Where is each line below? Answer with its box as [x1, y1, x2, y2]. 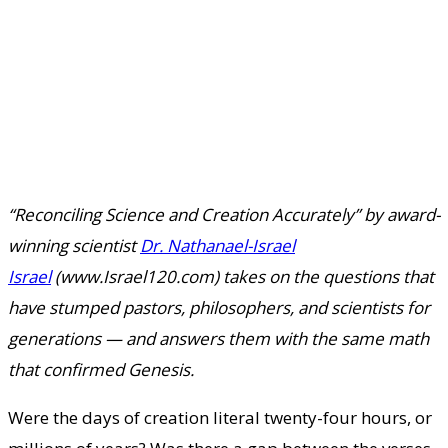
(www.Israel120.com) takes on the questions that [51, 264, 434, 288]
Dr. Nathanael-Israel [140, 233, 295, 257]
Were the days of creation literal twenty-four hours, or [8, 405, 432, 429]
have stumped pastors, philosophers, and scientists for [8, 295, 430, 319]
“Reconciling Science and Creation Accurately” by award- [8, 202, 440, 226]
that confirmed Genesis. [8, 357, 194, 381]
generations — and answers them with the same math [8, 326, 429, 350]
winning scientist [8, 233, 140, 257]
